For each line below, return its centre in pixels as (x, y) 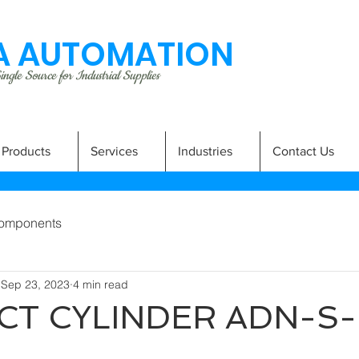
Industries (205, 151)
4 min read (101, 284)
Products (26, 151)
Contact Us (303, 151)
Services (114, 151)
